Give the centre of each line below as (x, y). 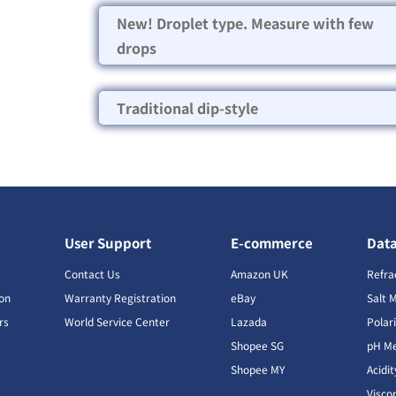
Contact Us (93, 273)
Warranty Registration (121, 297)
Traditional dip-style (187, 107)
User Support (108, 242)
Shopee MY (257, 369)
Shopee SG (257, 345)
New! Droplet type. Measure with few (245, 23)
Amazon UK (259, 273)
